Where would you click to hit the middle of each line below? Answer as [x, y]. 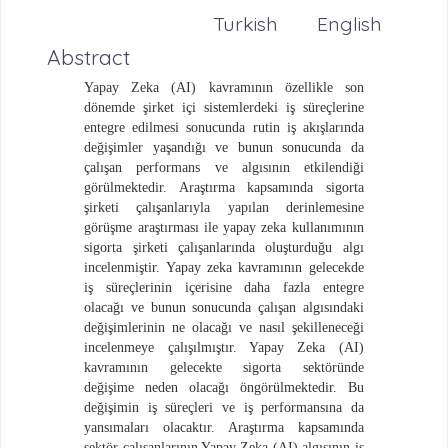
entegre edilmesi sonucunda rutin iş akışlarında [224, 127]
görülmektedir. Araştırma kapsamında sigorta [224, 187]
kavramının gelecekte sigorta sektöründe [224, 367]
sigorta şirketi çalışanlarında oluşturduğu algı [224, 247]
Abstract [88, 56]
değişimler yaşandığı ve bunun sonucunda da [224, 147]
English [349, 23]
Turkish [245, 23]
